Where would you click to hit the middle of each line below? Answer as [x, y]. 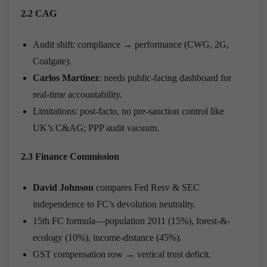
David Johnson [63, 187]
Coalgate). [52, 61]
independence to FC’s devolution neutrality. [114, 204]
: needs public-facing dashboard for [165, 77]
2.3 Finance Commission [70, 156]
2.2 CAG [39, 13]
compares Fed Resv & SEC [147, 187]
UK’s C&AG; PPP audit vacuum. [96, 128]
